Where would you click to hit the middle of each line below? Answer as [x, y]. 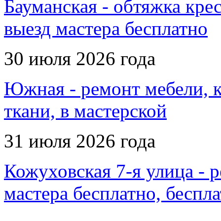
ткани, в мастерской [85, 111]
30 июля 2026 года [80, 59]
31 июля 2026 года [80, 141]
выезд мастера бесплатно [106, 29]
